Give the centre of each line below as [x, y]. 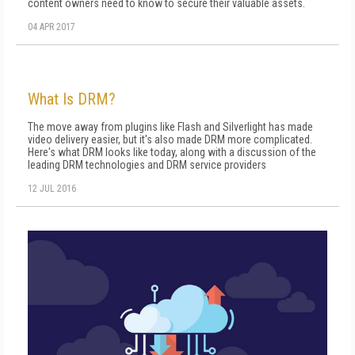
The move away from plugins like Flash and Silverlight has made [170, 127]
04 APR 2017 [52, 27]
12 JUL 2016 [52, 189]
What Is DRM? [72, 99]
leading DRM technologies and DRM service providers [147, 165]
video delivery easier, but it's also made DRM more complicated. [170, 139]
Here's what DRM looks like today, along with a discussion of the [172, 152]
